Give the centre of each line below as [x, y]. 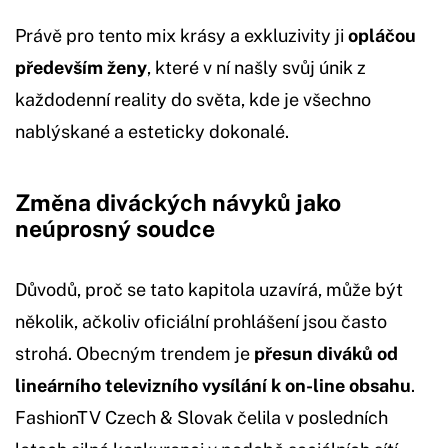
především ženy [81, 68]
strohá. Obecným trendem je [134, 354]
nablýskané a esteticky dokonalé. [152, 132]
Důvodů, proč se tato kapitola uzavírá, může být [209, 290]
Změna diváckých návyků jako [178, 203]
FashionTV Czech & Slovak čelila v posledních [201, 418]
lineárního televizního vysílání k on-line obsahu [213, 386]
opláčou [382, 36]
